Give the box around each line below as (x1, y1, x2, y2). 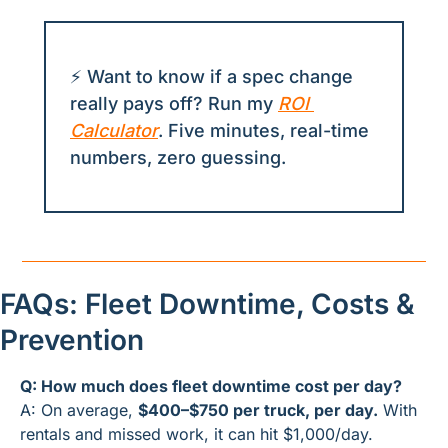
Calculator (70, 120, 158, 142)
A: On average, (20, 400, 138, 421)
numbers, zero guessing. (70, 147, 286, 169)
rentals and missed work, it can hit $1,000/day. (20, 424, 373, 445)
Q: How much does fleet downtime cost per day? (20, 376, 402, 397)
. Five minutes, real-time (158, 120, 369, 142)
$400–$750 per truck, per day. (138, 400, 378, 421)
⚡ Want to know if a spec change (70, 66, 353, 88)
